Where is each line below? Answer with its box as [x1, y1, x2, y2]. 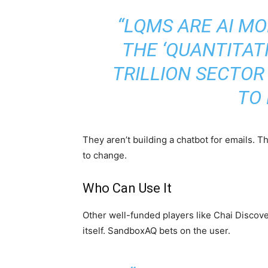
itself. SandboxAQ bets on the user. [83, 225, 230, 236]
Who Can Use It [83, 181, 172, 196]
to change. [83, 150, 127, 161]
